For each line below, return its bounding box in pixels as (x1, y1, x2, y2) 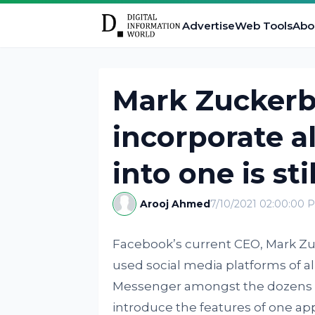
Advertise (181, 18, 235, 32)
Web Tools (234, 18, 292, 32)
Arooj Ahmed (139, 198, 210, 210)
